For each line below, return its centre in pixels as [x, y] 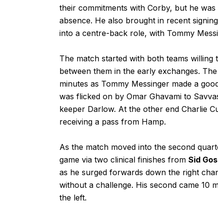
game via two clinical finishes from [124, 159]
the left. [73, 197]
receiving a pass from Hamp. [113, 121]
